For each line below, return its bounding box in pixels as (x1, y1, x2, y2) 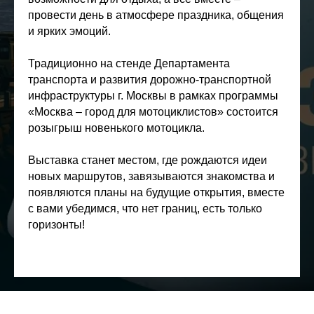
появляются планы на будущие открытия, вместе (28, 186, 285, 198)
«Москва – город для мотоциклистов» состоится (28, 106, 278, 118)
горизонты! (28, 219, 85, 231)
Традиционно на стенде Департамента (28, 57, 230, 69)
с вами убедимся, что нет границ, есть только (28, 203, 262, 214)
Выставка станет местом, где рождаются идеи (28, 154, 267, 166)
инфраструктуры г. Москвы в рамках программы (28, 90, 278, 102)
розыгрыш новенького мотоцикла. (28, 122, 205, 134)
